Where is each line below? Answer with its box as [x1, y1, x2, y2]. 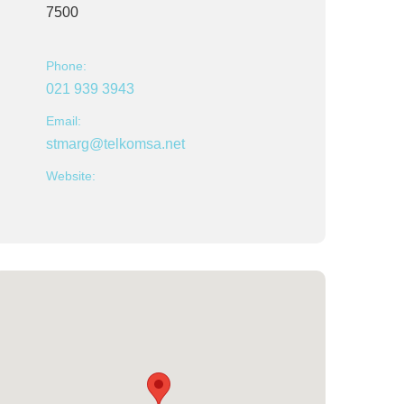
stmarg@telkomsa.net [46, 136, 185, 151]
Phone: [46, 59, 87, 73]
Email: [46, 114, 81, 128]
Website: [46, 169, 96, 183]
